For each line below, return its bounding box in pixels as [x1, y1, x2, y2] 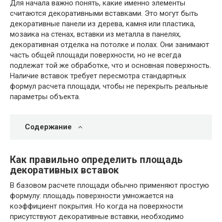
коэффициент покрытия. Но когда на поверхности [10, 201, 183, 211]
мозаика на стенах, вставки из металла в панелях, [10, 30, 181, 39]
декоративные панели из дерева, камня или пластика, [10, 19, 195, 28]
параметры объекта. [10, 92, 80, 101]
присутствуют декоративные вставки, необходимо [10, 212, 184, 221]
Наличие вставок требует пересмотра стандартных [10, 71, 186, 80]
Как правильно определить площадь [10, 154, 183, 166]
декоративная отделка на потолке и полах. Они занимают [10, 40, 209, 49]
